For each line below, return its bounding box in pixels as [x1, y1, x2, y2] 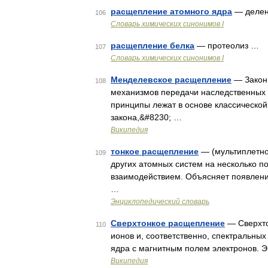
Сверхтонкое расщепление [111, 218, 225, 228]
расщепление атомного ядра [111, 7, 232, 16]
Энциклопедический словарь [111, 197, 209, 206]
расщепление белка [111, 41, 194, 50]
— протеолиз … [194, 41, 259, 50]
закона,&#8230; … [111, 112, 182, 122]
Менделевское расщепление [111, 75, 232, 84]
